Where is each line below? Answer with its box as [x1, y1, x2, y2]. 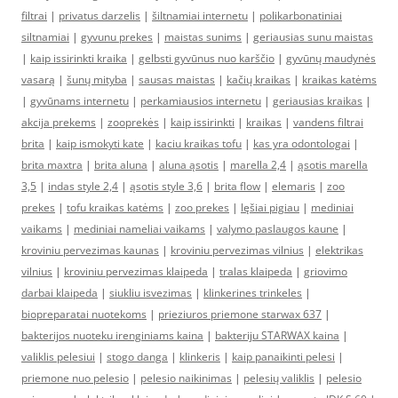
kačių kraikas [227, 72, 291, 88]
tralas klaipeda [219, 264, 292, 280]
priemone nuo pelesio [21, 370, 129, 386]
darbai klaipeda [21, 285, 98, 301]
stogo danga [107, 349, 168, 365]
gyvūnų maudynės [286, 51, 376, 67]
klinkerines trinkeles [203, 285, 302, 301]
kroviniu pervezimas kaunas [21, 243, 159, 259]
